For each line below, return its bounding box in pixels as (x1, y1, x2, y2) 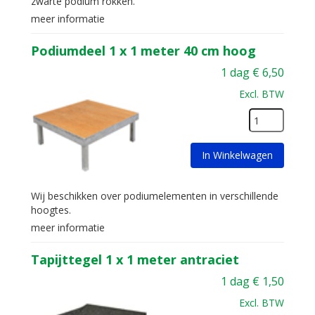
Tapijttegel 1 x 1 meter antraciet (31, 251, 239, 268)
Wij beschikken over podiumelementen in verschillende (31, 189, 278, 202)
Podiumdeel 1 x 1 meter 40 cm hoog (31, 42, 256, 59)
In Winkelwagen (202, 148, 273, 162)
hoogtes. (31, 203, 71, 217)
